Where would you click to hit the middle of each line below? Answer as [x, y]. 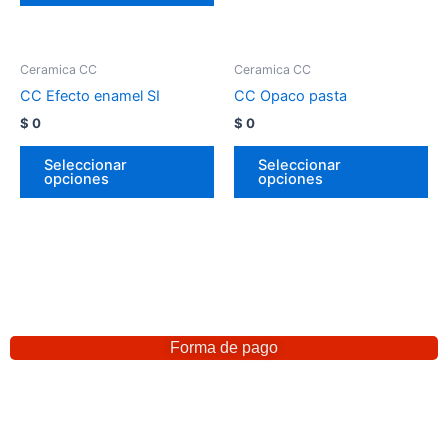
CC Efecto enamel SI [90, 95]
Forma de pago [224, 348]
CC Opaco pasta [290, 95]
